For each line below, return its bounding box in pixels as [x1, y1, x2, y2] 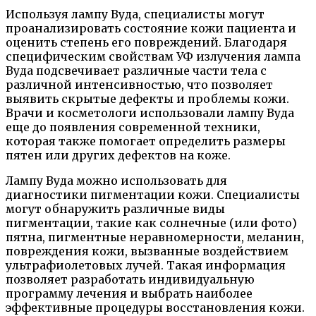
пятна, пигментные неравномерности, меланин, [6, 230, 304, 245]
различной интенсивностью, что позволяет [6, 78, 273, 92]
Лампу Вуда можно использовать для [6, 174, 227, 188]
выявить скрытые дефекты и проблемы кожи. [6, 92, 289, 107]
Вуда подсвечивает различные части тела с [6, 63, 267, 78]
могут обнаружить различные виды [6, 202, 225, 217]
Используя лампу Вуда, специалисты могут [6, 7, 265, 22]
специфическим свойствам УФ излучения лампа [6, 49, 300, 64]
